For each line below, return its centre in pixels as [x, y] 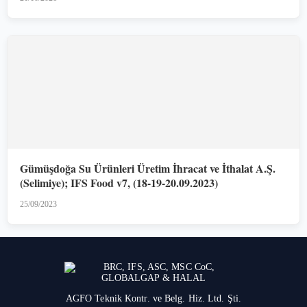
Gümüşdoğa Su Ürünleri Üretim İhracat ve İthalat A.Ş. [148, 168]
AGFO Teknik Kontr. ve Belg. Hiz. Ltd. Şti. [153, 298]
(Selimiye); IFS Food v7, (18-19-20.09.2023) [119, 182]
